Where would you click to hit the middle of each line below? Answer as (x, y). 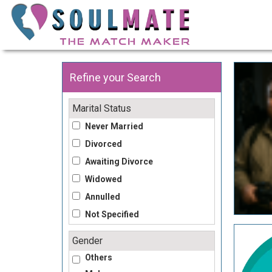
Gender (87, 241)
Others (98, 257)
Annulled (102, 197)
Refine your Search (115, 77)
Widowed (103, 179)
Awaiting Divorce (118, 161)
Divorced (103, 144)
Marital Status (102, 108)
